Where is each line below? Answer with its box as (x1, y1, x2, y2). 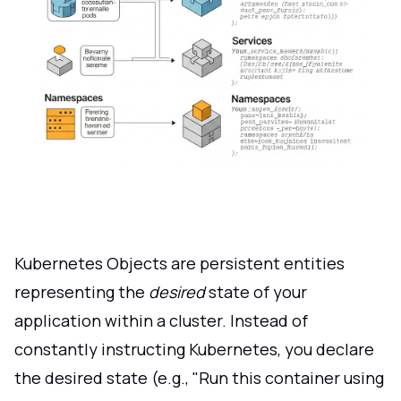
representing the (14, 280, 149, 303)
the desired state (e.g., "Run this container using (14, 366, 384, 388)
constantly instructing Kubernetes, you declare (14, 337, 374, 360)
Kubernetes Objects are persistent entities (14, 252, 345, 274)
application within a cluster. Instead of (14, 309, 308, 331)
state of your (205, 280, 307, 303)
